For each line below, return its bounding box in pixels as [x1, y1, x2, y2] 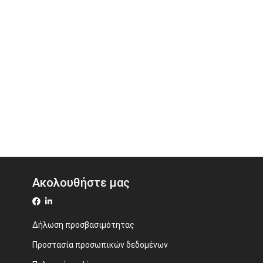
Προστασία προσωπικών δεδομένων [32, 240, 168, 249]
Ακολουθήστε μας [32, 176, 130, 190]
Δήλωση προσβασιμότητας [32, 220, 134, 230]
